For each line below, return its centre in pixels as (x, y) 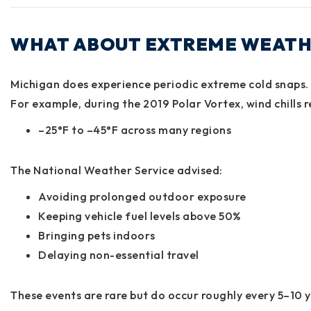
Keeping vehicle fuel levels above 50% (140, 216)
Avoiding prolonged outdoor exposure (142, 196)
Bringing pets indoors (97, 235)
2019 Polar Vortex (192, 103)
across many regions (175, 129)
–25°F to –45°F (78, 129)
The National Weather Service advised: (117, 170)
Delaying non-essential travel (119, 254)
